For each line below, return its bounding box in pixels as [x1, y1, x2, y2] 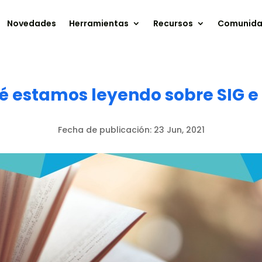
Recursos [153, 18, 194, 30]
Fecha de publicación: [57, 123, 154, 136]
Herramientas [69, 18, 129, 30]
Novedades [7, 18, 57, 30]
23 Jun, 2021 [153, 123, 205, 136]
